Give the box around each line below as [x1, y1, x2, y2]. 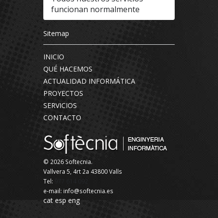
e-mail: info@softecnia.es [43, 186, 113, 195]
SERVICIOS [43, 100, 77, 110]
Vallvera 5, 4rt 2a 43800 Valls [43, 167, 122, 175]
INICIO [43, 52, 64, 61]
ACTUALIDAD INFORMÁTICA [43, 76, 135, 86]
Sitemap [43, 28, 69, 38]
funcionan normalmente [51, 3, 140, 15]
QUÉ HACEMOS [43, 64, 92, 73]
